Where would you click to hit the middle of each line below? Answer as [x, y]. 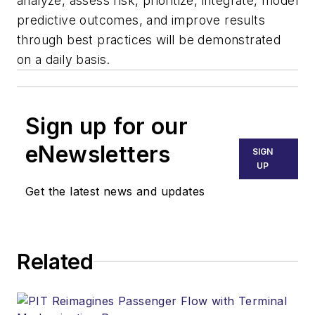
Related [55, 261]
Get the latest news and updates [115, 191]
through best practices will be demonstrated [149, 39]
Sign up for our [107, 126]
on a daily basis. [64, 59]
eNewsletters [98, 154]
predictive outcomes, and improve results [141, 20]
